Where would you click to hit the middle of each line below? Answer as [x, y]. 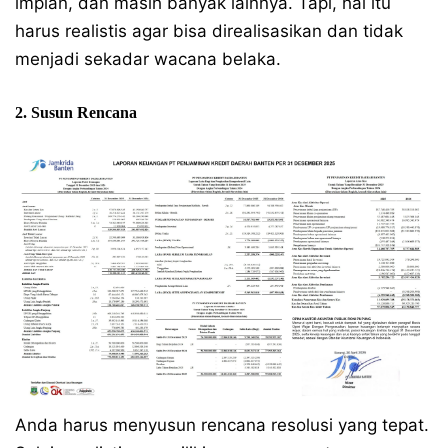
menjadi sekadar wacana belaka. [148, 59]
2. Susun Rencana [76, 112]
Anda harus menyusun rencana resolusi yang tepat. [222, 424]
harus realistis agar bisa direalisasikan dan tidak [209, 31]
